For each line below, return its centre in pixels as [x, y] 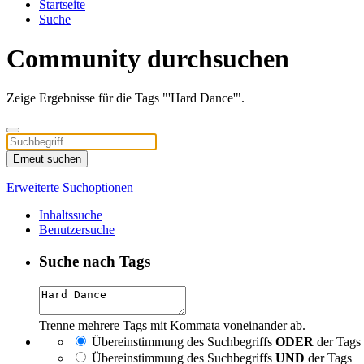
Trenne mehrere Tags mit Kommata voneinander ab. [172, 325]
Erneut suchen [47, 159]
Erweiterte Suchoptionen [70, 188]
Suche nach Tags [95, 262]
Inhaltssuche [71, 215]
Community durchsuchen [148, 58]
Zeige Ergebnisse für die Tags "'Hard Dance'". [126, 98]
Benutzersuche [77, 230]
